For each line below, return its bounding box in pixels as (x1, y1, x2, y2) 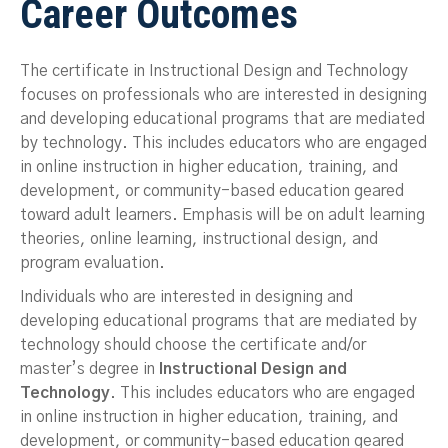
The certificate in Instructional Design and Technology (20, 62, 408, 79)
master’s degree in (20, 360, 159, 377)
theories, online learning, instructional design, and (20, 230, 378, 247)
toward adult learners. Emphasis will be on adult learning (20, 206, 425, 223)
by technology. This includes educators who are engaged (20, 134, 427, 151)
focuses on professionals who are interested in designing (20, 86, 427, 103)
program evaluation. (20, 254, 165, 271)
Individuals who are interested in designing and (20, 288, 353, 305)
